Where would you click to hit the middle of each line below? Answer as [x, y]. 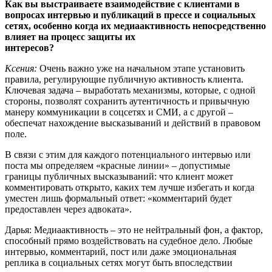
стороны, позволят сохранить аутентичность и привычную [127, 101]
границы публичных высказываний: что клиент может [119, 176]
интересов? [29, 47]
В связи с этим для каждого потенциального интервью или [128, 154]
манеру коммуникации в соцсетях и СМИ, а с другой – [119, 112]
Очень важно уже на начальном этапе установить [141, 68]
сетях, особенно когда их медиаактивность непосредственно [135, 25]
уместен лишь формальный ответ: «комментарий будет [118, 198]
